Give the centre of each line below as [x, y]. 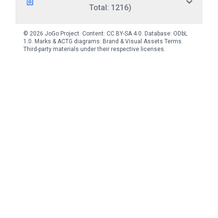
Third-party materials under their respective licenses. [94, 49]
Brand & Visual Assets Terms [142, 41]
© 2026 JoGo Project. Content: [65, 34]
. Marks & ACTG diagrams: [67, 41]
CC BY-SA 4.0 [124, 34]
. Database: [157, 34]
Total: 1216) [110, 8]
